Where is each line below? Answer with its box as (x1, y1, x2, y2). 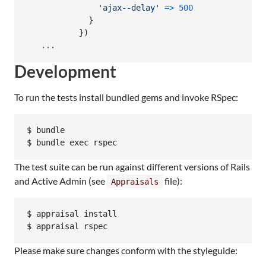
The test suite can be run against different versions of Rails (14, 160, 250, 172)
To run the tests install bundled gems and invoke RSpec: (14, 91, 238, 103)
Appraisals (111, 176, 159, 186)
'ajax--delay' (98, 3, 160, 13)
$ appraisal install (27, 209, 117, 219)
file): (163, 175, 182, 186)
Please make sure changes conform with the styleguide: (14, 244, 237, 256)
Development (14, 61, 116, 81)
